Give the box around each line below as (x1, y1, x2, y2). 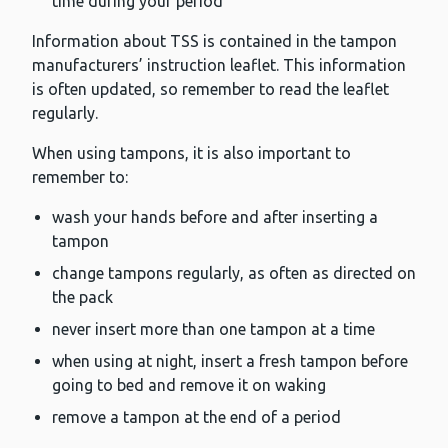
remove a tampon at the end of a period (52, 408, 341, 427)
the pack (52, 288, 113, 307)
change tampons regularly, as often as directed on (52, 264, 416, 283)
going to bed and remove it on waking (52, 376, 326, 395)
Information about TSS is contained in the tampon (32, 32, 397, 51)
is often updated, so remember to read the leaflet (32, 80, 389, 99)
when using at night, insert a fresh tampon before (52, 352, 408, 371)
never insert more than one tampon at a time (52, 320, 375, 339)
